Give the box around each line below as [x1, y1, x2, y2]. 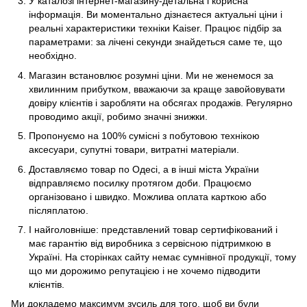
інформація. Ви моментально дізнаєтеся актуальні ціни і [29, 9, 282, 21]
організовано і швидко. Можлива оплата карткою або [29, 191, 267, 202]
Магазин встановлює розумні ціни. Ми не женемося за [29, 69, 273, 81]
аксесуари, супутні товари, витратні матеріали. [29, 144, 239, 156]
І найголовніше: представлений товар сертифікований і [29, 223, 278, 235]
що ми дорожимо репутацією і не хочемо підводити [29, 265, 260, 276]
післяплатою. [29, 204, 88, 216]
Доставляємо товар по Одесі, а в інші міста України [29, 163, 259, 175]
